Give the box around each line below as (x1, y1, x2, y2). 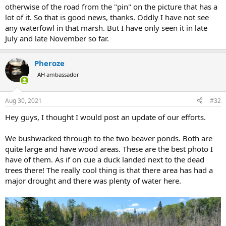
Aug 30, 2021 (5, 96, 42, 105)
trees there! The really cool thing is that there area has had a (5, 164, 213, 175)
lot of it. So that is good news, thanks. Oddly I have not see (5, 12, 209, 22)
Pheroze (34, 58, 65, 68)
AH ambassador (37, 71, 79, 78)
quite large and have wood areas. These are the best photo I (5, 143, 213, 154)
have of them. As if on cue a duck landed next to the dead (5, 154, 204, 164)
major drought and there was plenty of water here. (5, 175, 181, 186)
